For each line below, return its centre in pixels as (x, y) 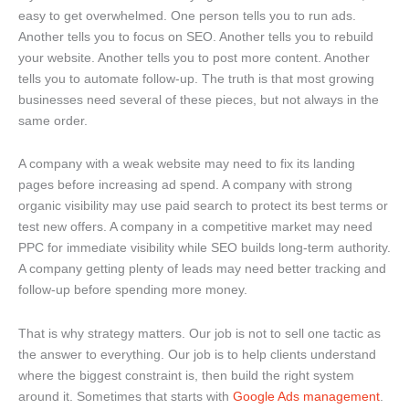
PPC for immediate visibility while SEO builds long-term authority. (204, 248)
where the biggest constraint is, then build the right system (186, 375)
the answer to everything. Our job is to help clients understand (197, 354)
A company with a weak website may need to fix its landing (187, 164)
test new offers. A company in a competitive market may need (195, 227)
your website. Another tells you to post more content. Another (194, 57)
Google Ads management (306, 396)
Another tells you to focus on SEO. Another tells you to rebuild (196, 36)
